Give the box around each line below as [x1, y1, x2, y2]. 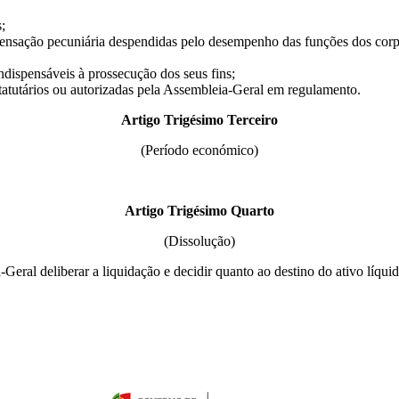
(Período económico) [141, 142, 258, 159]
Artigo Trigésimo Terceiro [121, 112, 278, 128]
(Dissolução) [164, 233, 235, 249]
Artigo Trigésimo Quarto [125, 203, 274, 219]
